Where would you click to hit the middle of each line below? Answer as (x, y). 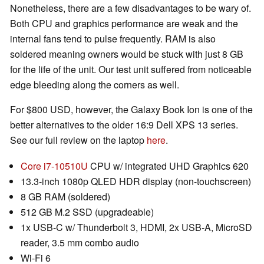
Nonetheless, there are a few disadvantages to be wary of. (131, 8)
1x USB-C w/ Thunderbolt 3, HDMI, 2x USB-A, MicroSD (136, 227)
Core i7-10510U (54, 166)
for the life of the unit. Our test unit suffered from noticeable (131, 70)
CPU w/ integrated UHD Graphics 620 (168, 166)
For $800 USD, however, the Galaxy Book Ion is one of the (131, 110)
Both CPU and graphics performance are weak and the (124, 24)
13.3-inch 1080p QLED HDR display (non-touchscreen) (136, 181)
